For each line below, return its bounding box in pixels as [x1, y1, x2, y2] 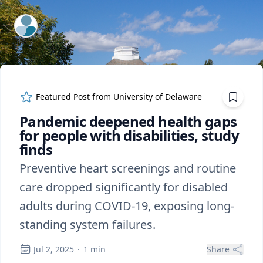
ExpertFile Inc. [15, 15, 76, 28]
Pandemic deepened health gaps [19, 112, 237, 131]
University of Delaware [113, 91, 202, 102]
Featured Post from [36, 91, 113, 102]
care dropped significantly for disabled [19, 179, 228, 195]
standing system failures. [19, 217, 156, 232]
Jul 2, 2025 [33, 244, 74, 255]
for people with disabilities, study [19, 126, 239, 145]
